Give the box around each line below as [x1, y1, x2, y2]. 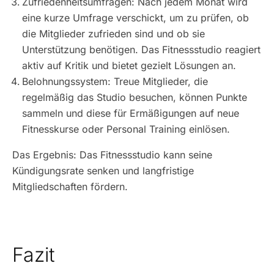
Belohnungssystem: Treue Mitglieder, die [22, 75, 208, 87]
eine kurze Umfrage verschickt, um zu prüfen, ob [22, 12, 249, 24]
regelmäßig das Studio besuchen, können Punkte [22, 91, 247, 103]
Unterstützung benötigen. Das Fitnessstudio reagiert [22, 43, 261, 56]
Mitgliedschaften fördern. [12, 180, 128, 193]
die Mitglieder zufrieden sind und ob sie [22, 28, 205, 40]
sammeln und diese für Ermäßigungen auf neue [22, 107, 239, 119]
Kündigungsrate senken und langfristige [12, 165, 194, 177]
